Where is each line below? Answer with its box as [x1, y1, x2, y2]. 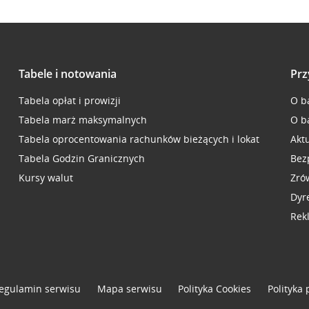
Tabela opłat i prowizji [18, 94, 121, 107]
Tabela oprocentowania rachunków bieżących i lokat [18, 132, 259, 146]
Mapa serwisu [97, 282, 162, 295]
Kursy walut [18, 171, 73, 184]
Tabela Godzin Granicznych [18, 152, 145, 165]
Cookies [216, 282, 252, 295]
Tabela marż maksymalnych [18, 113, 147, 126]
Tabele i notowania [18, 66, 117, 81]
